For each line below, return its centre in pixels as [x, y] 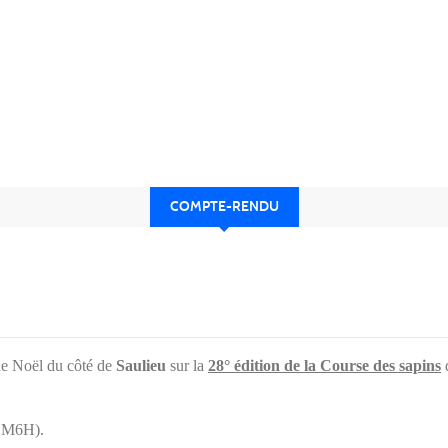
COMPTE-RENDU [224, 206]
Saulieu [141, 365]
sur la [189, 365]
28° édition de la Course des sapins [324, 365]
